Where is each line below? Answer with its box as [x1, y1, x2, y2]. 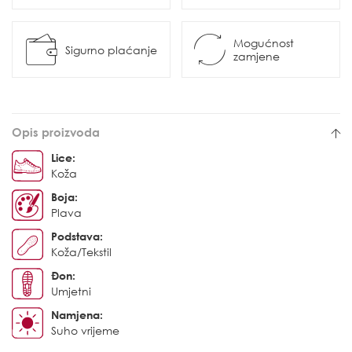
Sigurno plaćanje [64, 42, 157, 57]
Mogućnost [233, 36, 294, 50]
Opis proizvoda [12, 125, 100, 140]
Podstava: [51, 229, 103, 244]
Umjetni [51, 284, 91, 299]
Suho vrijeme [51, 324, 119, 338]
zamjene [233, 49, 280, 64]
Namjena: [51, 308, 103, 322]
